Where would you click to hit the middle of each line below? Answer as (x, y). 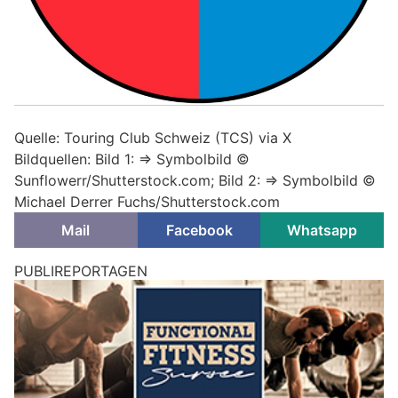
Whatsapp (322, 231)
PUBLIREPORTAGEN (81, 271)
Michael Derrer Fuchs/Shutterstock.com (147, 202)
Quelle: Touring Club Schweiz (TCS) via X (153, 138)
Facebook (199, 231)
